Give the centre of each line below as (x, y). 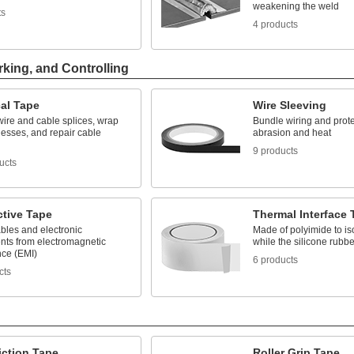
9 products (275, 151)
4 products (275, 24)
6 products (275, 260)
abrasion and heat (292, 133)
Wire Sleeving (289, 105)
